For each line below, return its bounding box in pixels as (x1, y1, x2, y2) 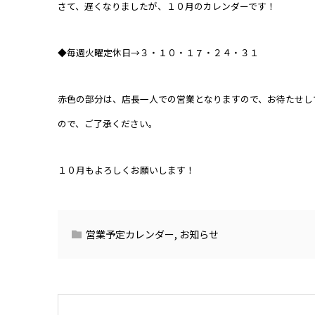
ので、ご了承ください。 (58, 117, 157, 131)
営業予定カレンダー (86, 227, 174, 242)
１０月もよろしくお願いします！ (58, 162, 195, 176)
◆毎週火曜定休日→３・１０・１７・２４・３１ (58, 46, 259, 60)
